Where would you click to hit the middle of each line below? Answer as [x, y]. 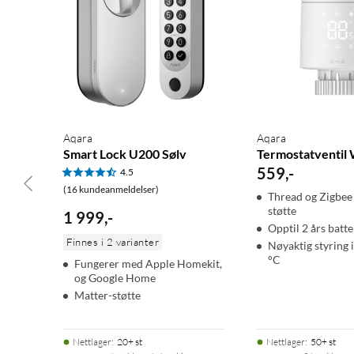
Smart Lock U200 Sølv [125, 153]
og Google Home [115, 277]
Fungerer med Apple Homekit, [148, 263]
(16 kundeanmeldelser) [111, 189]
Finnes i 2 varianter [113, 241]
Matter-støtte [107, 295]
